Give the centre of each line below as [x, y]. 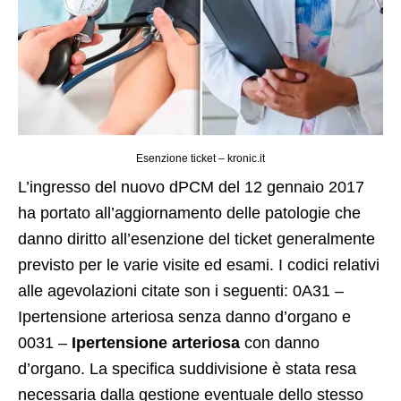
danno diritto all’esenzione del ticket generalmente [196, 239]
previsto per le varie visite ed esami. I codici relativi [199, 265]
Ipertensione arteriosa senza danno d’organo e [187, 317]
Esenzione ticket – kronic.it [200, 159]
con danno [280, 343]
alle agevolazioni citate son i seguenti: [155, 291]
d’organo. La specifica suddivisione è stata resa [187, 369]
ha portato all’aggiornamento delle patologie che [189, 213]
